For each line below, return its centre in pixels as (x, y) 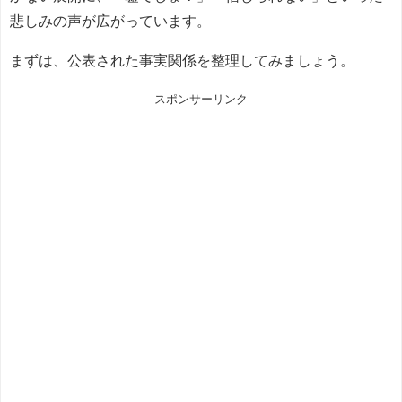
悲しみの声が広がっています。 (110, 21)
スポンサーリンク (201, 100)
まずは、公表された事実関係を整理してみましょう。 (182, 61)
